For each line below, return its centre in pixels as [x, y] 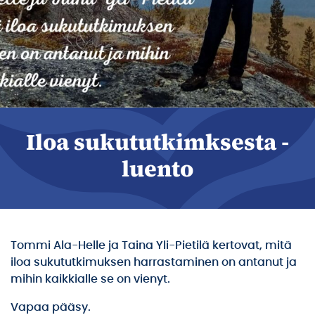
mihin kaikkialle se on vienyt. [90, 279]
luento [157, 169]
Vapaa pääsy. [51, 307]
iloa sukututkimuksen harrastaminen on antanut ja [154, 262]
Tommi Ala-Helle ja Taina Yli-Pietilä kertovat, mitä [151, 245]
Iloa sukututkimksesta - [157, 142]
